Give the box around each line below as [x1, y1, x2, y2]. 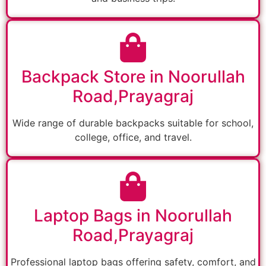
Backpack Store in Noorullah [21, 66, 245, 87]
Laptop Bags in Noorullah [34, 205, 232, 226]
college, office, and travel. [74, 131, 192, 144]
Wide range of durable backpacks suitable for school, [12, 117, 254, 129]
